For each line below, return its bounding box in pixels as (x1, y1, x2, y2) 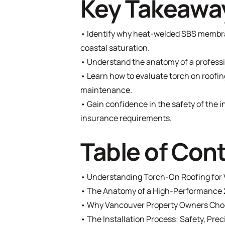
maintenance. (80, 84, 132, 95)
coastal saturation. (80, 42, 150, 53)
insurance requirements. (80, 113, 172, 124)
